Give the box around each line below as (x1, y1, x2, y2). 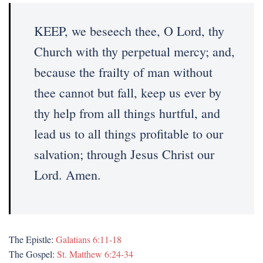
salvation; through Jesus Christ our (34, 146, 214, 163)
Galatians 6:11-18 (56, 233, 122, 245)
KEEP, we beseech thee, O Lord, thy (34, 22, 224, 39)
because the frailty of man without (34, 63, 213, 80)
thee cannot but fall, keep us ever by (34, 84, 221, 101)
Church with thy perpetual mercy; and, (34, 43, 235, 60)
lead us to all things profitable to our (34, 125, 223, 142)
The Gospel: (9, 248, 57, 260)
